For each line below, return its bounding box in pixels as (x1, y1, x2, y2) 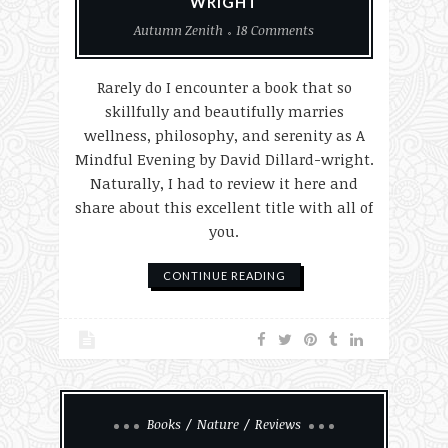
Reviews (255, 415, 301, 433)
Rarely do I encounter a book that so (96, 77, 352, 97)
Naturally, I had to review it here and (90, 173, 358, 193)
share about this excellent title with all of (75, 197, 373, 217)
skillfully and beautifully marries (104, 101, 344, 121)
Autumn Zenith (134, 21, 223, 39)
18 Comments (236, 21, 314, 39)
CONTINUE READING (162, 269, 286, 282)
